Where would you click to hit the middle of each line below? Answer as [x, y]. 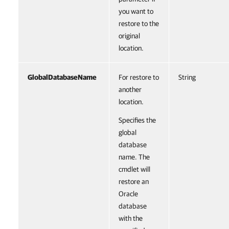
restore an [134, 181]
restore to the [139, 24]
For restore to [139, 77]
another [130, 89]
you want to [136, 11]
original [129, 36]
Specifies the [137, 120]
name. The [134, 157]
